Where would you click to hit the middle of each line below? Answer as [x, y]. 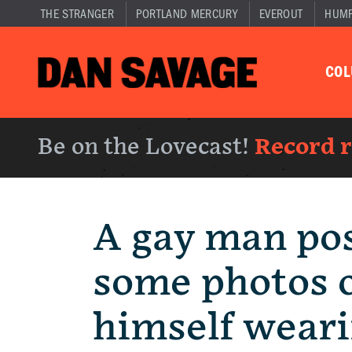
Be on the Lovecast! [146, 147]
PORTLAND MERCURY [186, 14]
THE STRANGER [77, 14]
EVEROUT [281, 14]
